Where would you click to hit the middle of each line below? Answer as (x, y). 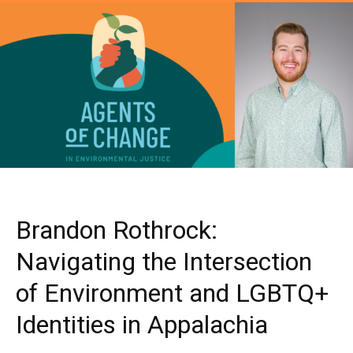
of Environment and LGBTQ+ (172, 294)
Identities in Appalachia (142, 325)
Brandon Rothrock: (117, 230)
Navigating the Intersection (164, 262)
